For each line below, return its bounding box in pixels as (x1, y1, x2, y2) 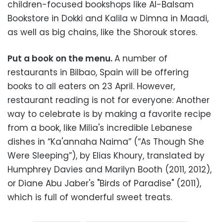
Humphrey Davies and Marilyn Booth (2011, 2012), (7, 163, 212, 175)
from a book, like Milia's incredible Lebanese (7, 121, 192, 134)
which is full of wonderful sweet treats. (7, 191, 172, 203)
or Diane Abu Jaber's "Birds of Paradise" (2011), (7, 177, 201, 189)
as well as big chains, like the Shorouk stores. (7, 26, 197, 38)
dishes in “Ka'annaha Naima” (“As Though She (7, 135, 204, 148)
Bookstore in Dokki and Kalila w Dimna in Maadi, (7, 12, 209, 24)
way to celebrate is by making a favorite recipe (7, 108, 211, 120)
